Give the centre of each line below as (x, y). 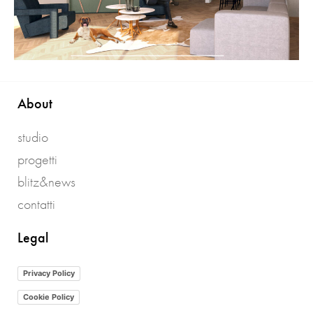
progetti (37, 159)
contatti (36, 204)
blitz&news (46, 181)
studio (33, 137)
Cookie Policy (49, 297)
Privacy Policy (49, 274)
